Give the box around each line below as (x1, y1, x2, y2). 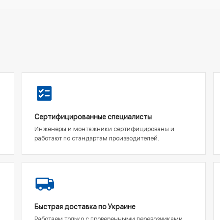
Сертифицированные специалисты (34, 113, 152, 121)
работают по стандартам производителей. (34, 135, 159, 142)
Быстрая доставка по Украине (34, 203, 136, 211)
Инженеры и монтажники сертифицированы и (34, 125, 174, 133)
